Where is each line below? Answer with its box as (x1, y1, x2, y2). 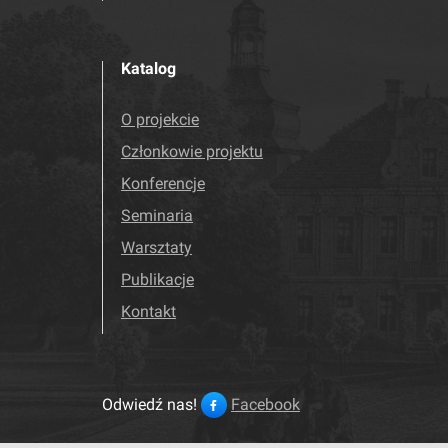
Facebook (231, 395, 300, 414)
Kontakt (121, 302, 176, 321)
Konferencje (121, 174, 205, 193)
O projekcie (121, 110, 199, 129)
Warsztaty (121, 238, 192, 257)
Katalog (121, 59, 176, 78)
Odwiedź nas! (102, 395, 197, 414)
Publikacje (121, 270, 194, 289)
